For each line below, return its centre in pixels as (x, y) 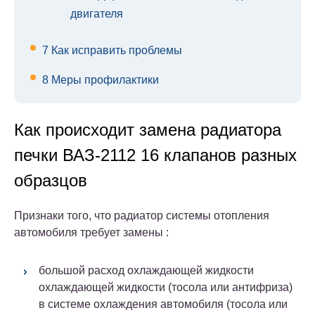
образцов (51, 181)
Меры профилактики (104, 80)
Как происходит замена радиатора (148, 130)
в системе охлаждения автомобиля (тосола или (163, 304)
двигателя (97, 14)
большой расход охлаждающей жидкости (146, 271)
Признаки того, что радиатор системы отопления (142, 216)
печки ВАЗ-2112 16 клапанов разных (155, 155)
